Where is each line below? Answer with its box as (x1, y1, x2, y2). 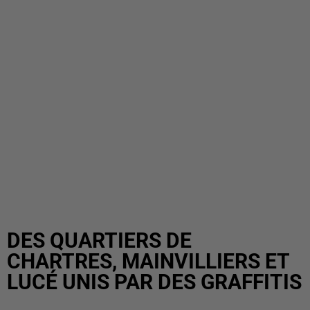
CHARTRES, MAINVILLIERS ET (7, 249, 289, 273)
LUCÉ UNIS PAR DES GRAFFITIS (7, 270, 302, 294)
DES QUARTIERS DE (7, 228, 192, 253)
